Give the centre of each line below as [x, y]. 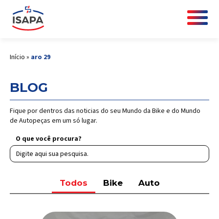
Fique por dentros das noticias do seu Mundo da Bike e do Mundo [105, 111]
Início [17, 57]
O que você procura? [49, 139]
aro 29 [41, 57]
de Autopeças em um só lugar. [54, 121]
